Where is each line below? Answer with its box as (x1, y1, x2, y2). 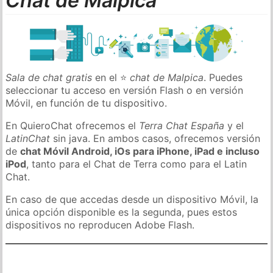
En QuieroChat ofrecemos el (5, 119, 140, 132)
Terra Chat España (139, 119, 225, 132)
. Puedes (204, 71, 243, 83)
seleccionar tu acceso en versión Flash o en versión (5, 83, 244, 96)
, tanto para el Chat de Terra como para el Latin (26, 157, 247, 170)
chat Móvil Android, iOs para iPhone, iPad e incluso (20, 144, 260, 157)
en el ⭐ (92, 71, 130, 83)
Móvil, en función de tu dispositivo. (5, 96, 168, 109)
